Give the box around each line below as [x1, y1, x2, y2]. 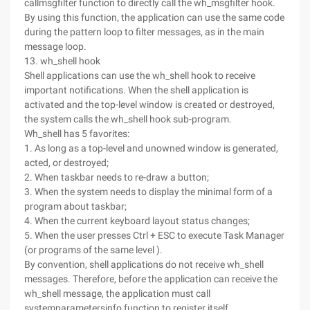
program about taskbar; [24, 201, 127, 212]
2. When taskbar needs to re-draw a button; [24, 172, 209, 183]
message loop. [24, 41, 86, 52]
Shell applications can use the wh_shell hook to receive [24, 70, 255, 81]
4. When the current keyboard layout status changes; [24, 215, 250, 226]
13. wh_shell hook [24, 55, 100, 66]
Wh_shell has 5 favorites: [24, 128, 129, 139]
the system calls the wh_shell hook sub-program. [24, 113, 232, 125]
